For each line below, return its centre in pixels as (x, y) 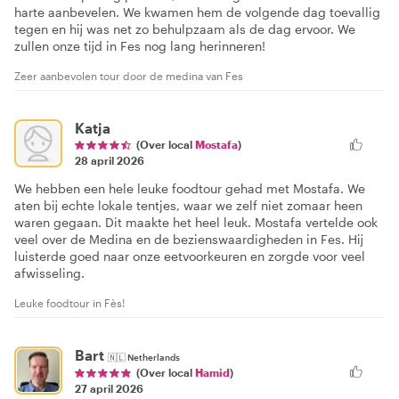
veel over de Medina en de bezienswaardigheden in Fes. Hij (189, 239)
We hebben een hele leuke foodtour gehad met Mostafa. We (190, 188)
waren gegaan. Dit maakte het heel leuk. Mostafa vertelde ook (196, 222)
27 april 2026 (109, 388)
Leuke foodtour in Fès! (69, 302)
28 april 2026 (110, 160)
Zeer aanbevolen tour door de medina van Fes (129, 75)
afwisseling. (49, 273)
